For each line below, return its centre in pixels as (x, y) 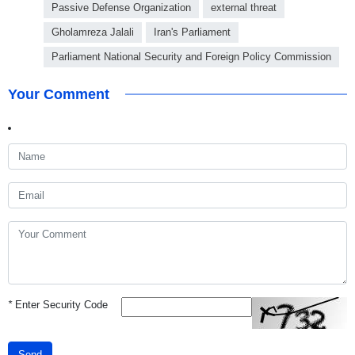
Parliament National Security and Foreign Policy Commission (191, 57)
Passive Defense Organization (121, 8)
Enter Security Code (60, 305)
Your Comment (59, 95)
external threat (244, 8)
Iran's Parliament (192, 32)
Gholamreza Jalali (93, 32)
